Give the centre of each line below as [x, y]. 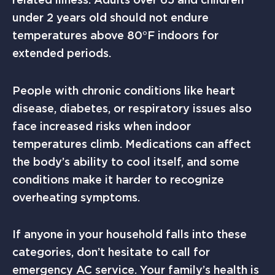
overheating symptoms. [76, 197]
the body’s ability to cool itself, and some [126, 161]
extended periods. [62, 53]
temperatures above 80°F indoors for [115, 36]
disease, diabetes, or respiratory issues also [132, 108]
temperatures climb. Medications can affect [132, 144]
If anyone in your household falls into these [130, 234]
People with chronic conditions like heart [124, 90]
